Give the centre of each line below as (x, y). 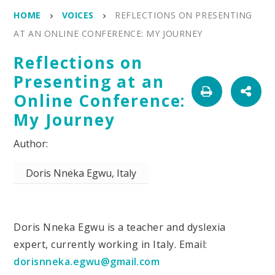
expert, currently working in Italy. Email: (110, 245)
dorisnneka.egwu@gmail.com (87, 262)
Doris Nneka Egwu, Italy (81, 173)
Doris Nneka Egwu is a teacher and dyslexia (120, 227)
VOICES (78, 15)
